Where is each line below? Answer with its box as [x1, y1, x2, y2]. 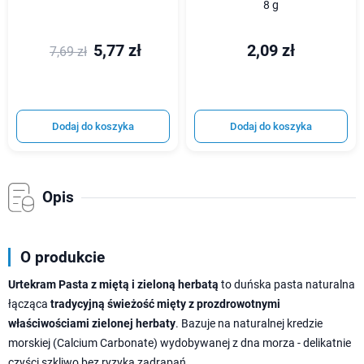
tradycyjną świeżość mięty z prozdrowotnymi [50, 297, 280, 311]
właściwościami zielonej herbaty [8, 317, 175, 331]
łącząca [8, 297, 50, 311]
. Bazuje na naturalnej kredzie [175, 317, 323, 331]
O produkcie [20, 248, 105, 267]
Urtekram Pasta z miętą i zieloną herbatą [8, 278, 219, 292]
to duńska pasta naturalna [219, 278, 355, 292]
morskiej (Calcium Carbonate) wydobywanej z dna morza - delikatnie [8, 336, 351, 350]
